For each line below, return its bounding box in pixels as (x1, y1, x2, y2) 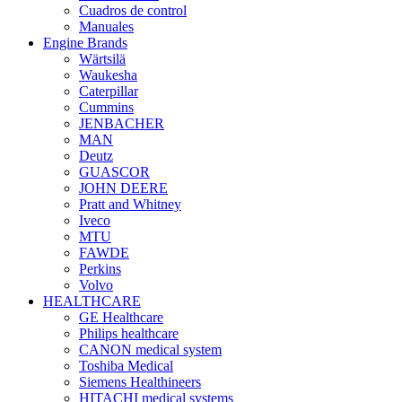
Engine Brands (43, 35, 127, 50)
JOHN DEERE (79, 180, 168, 196)
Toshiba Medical (79, 358, 173, 373)
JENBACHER (79, 116, 164, 131)
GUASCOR (79, 164, 150, 179)
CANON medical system (79, 342, 222, 357)
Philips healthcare (79, 326, 179, 341)
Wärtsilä (79, 51, 126, 66)
